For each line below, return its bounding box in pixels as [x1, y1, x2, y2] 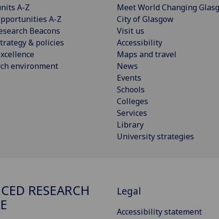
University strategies [117, 131, 194, 142]
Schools [117, 84, 145, 95]
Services [117, 107, 147, 118]
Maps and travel [117, 48, 176, 60]
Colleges [117, 95, 148, 107]
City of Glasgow [117, 13, 174, 24]
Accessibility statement [117, 206, 202, 218]
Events [117, 72, 141, 83]
